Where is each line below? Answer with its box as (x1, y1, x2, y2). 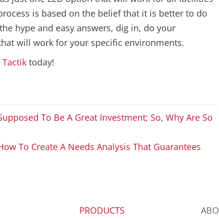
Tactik (2, 56, 26, 68)
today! (26, 56, 54, 68)
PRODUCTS (79, 204, 125, 216)
